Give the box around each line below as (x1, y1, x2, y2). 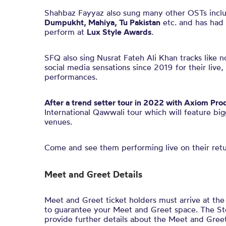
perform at (44, 27, 87, 37)
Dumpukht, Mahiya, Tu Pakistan (44, 17, 160, 27)
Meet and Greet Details (44, 168, 142, 180)
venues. (44, 117, 74, 127)
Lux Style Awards (87, 27, 151, 37)
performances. (44, 72, 97, 82)
